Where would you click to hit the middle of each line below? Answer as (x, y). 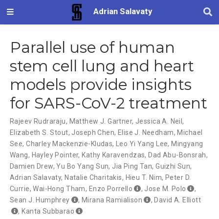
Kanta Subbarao (48, 211)
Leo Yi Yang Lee (142, 143)
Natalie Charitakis (93, 177)
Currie (20, 188)
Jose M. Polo (165, 188)
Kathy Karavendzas (113, 155)
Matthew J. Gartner (101, 121)
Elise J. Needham (146, 132)
